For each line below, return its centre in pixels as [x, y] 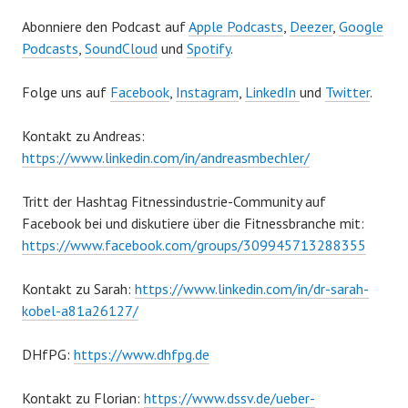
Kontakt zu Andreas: [83, 136]
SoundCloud [121, 48]
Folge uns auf [66, 92]
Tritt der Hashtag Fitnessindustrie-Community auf [174, 201]
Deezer [311, 26]
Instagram [207, 92]
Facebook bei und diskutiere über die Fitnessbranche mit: [193, 223]
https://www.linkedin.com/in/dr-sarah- [252, 289]
